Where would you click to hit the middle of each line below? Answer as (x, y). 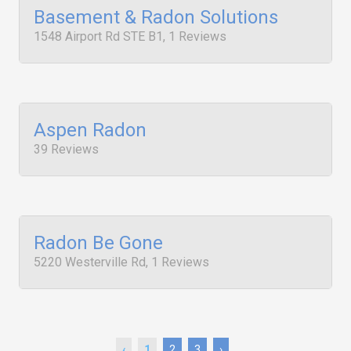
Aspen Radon (90, 130)
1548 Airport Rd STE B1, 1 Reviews (130, 36)
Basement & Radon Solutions (156, 17)
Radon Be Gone (98, 243)
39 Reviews (66, 149)
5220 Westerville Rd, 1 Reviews (121, 262)
